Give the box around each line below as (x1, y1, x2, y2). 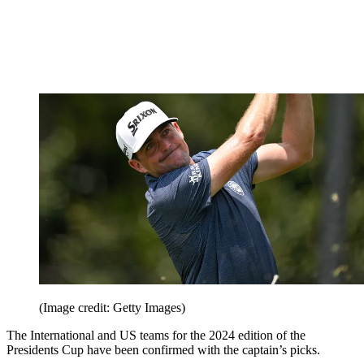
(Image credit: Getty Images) (39, 301, 185, 315)
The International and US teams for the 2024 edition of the (6, 328, 305, 343)
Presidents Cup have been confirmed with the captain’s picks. (6, 343, 320, 357)
